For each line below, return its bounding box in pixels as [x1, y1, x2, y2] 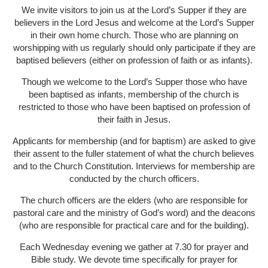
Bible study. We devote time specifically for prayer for [31, 254, 237, 264]
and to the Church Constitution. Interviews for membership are [13, 160, 255, 171]
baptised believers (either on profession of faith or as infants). [16, 54, 252, 65]
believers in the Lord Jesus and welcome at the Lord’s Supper [14, 17, 254, 28]
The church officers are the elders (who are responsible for [20, 194, 248, 205]
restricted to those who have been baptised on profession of [18, 101, 250, 112]
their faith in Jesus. [98, 114, 170, 124]
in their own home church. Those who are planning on [30, 29, 238, 40]
